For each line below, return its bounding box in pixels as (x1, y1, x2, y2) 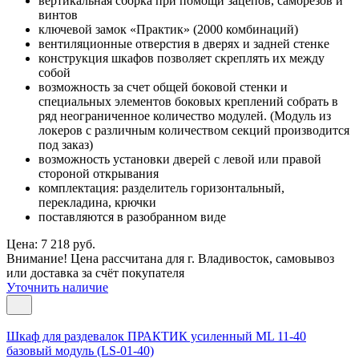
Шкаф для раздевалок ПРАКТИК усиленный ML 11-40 (6, 329, 306, 343)
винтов (38, 7, 78, 22)
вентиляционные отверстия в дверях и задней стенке (38, 36, 329, 50)
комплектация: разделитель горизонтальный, (38, 180, 284, 195)
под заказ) (38, 137, 93, 151)
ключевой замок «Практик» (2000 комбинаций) (38, 22, 298, 36)
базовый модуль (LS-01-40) (6, 343, 154, 357)
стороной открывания (38, 166, 159, 180)
